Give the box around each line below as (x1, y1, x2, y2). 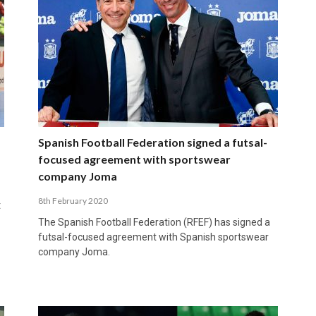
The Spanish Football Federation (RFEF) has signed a (37, 216, 270, 228)
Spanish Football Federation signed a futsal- (37, 135, 267, 149)
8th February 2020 (37, 195, 108, 206)
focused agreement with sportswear (37, 152, 231, 166)
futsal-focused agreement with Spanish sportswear (37, 231, 269, 243)
